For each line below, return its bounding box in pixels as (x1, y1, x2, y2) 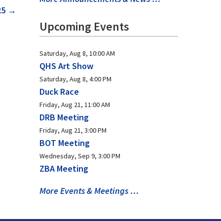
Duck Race (39, 86, 79, 97)
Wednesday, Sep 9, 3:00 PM (39, 151, 121, 160)
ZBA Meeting (39, 163, 89, 174)
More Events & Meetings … (39, 185, 139, 196)
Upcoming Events (39, 19, 130, 34)
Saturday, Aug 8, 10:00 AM (39, 49, 115, 58)
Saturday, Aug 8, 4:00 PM (39, 74, 112, 83)
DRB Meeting (39, 111, 89, 123)
